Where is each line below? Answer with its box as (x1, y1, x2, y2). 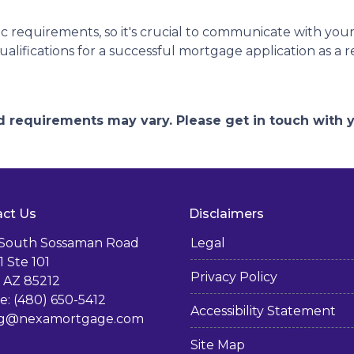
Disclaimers (189, 206, 264, 221)
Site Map (190, 337, 245, 352)
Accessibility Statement (190, 303, 336, 318)
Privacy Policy (190, 269, 277, 284)
